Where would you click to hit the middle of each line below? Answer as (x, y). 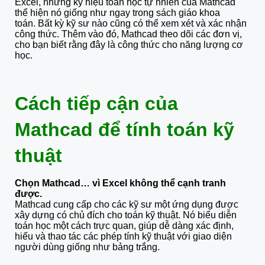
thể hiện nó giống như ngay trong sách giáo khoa (117, 12)
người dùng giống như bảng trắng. (87, 247)
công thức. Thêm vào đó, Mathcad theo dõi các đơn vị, (128, 34)
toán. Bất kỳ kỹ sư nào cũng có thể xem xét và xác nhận (131, 23)
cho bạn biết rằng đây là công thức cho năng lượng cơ (129, 44)
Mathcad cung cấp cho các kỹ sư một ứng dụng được (127, 204)
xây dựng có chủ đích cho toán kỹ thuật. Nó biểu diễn (126, 215)
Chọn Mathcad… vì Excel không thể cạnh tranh (120, 183)
